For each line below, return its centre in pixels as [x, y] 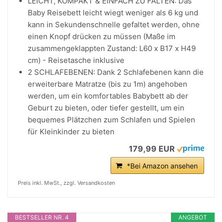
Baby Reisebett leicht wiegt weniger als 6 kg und [113, 13]
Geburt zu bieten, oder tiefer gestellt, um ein [106, 108]
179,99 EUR [152, 149]
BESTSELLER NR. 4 [42, 217]
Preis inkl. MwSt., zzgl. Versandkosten [66, 183]
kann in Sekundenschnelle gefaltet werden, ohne [114, 25]
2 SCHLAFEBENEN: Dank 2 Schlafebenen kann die [116, 72]
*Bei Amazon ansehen [162, 166]
